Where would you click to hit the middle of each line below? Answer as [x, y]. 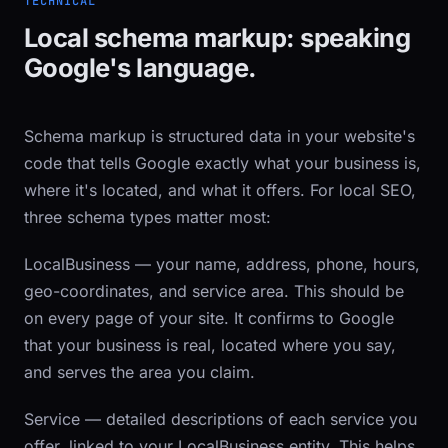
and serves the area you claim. [139, 372]
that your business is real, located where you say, [210, 345]
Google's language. [140, 67]
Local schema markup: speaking [217, 37]
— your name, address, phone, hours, [275, 264]
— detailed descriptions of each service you [248, 419]
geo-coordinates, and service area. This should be [214, 291]
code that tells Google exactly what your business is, [222, 163]
